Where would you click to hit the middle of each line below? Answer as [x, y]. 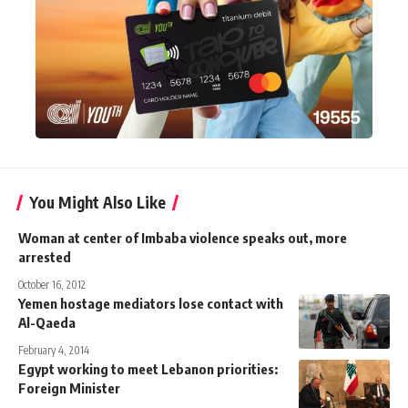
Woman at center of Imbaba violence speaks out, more [183, 237]
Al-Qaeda [47, 322]
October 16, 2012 [52, 284]
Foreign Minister [69, 388]
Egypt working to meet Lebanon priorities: [148, 368]
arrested [45, 256]
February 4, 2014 [54, 350]
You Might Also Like [97, 202]
